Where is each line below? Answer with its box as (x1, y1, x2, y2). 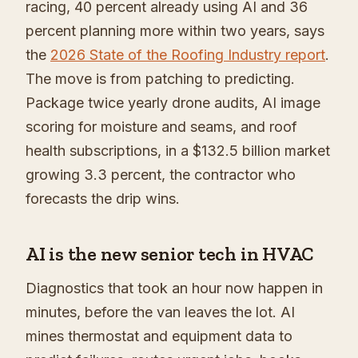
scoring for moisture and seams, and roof (26, 118, 297, 136)
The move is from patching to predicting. (26, 70, 295, 88)
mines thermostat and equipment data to (26, 328, 292, 345)
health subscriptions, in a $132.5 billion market (26, 142, 330, 160)
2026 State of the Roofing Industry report (50, 46, 325, 64)
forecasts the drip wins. (26, 190, 180, 208)
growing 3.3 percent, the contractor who (26, 166, 296, 184)
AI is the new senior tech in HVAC (26, 242, 315, 266)
